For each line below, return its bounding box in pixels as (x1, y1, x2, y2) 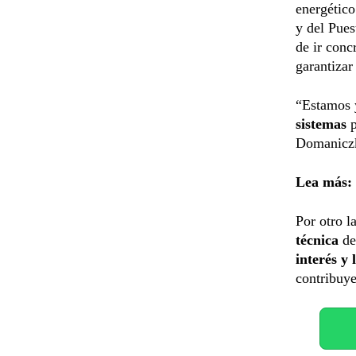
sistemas (296, 115, 346, 132)
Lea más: (296, 173, 352, 190)
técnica (296, 231, 342, 248)
